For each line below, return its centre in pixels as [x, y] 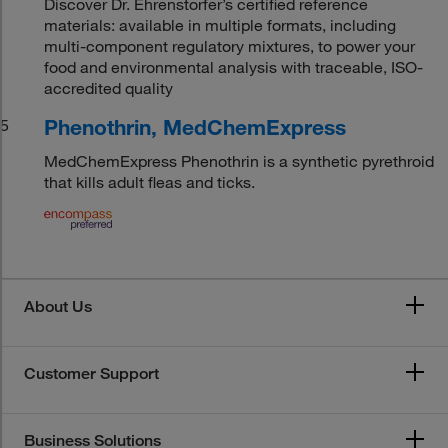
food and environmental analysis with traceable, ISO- [234, 66]
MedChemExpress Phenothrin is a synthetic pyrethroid [239, 160]
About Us [58, 306]
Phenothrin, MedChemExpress [195, 126]
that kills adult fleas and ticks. [150, 181]
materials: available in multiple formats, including [220, 24]
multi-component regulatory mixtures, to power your [230, 45]
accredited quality [109, 87]
